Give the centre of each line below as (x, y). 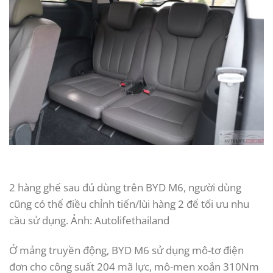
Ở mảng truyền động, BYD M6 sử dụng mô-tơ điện (126, 250)
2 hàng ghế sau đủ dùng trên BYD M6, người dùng (125, 187)
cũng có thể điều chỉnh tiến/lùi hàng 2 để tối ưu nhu (129, 204)
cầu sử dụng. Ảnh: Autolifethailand (89, 220)
